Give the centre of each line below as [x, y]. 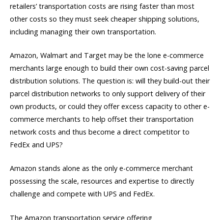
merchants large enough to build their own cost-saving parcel [110, 68]
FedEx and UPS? [36, 145]
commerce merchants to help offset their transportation [102, 119]
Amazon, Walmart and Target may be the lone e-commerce [107, 55]
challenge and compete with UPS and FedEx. [82, 194]
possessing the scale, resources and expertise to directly [102, 181]
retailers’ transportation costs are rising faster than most [102, 6]
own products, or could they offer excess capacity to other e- [110, 107]
